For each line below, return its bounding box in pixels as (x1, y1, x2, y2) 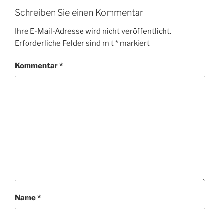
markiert (118, 38, 150, 48)
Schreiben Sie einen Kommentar (15, 7, 143, 18)
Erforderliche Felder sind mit (15, 38, 115, 48)
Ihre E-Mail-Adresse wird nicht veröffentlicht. (15, 27, 171, 36)
